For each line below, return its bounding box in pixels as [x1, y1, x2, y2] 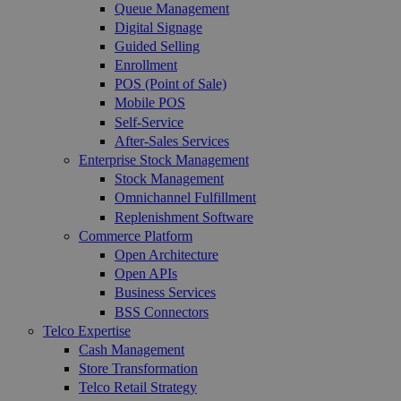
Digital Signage [115, 19, 202, 35]
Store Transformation [79, 361, 198, 377]
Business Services [115, 285, 216, 301]
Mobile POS [115, 95, 185, 111]
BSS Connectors [115, 303, 209, 320]
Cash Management [79, 341, 184, 357]
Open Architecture [115, 246, 218, 262]
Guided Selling [115, 38, 200, 54]
